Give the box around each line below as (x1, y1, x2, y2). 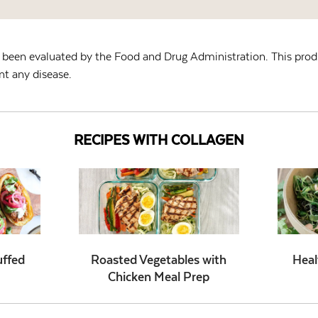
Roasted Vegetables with (91, 252, 227, 267)
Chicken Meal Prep (108, 269, 210, 284)
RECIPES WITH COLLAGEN (73, 131, 244, 148)
